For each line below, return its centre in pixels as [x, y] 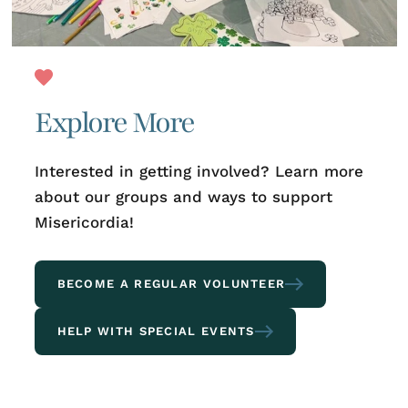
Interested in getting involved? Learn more [199, 171]
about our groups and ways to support [183, 196]
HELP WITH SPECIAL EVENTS [156, 331]
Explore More [114, 122]
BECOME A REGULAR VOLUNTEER [171, 283]
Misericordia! [84, 222]
